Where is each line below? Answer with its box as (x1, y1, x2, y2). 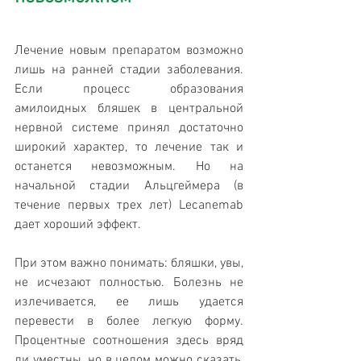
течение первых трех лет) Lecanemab (15, 197, 243, 214)
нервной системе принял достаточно (15, 120, 243, 137)
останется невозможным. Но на (15, 159, 243, 176)
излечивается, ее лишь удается (15, 294, 243, 311)
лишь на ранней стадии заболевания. (15, 62, 243, 79)
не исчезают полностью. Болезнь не (15, 275, 243, 292)
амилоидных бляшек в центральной (15, 101, 243, 118)
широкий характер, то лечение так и (15, 139, 243, 156)
